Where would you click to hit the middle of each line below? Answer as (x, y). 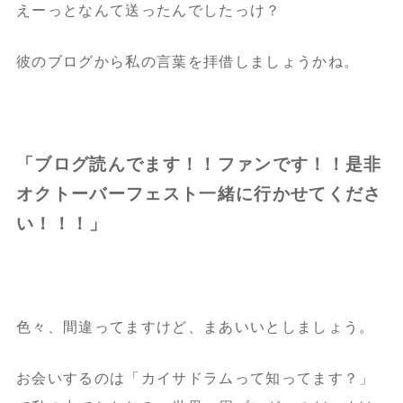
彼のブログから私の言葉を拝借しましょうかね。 (188, 61)
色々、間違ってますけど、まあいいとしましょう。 (195, 327)
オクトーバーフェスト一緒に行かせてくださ (199, 193)
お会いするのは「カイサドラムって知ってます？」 (195, 378)
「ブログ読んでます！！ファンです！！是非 (199, 164)
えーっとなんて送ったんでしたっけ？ (148, 10)
